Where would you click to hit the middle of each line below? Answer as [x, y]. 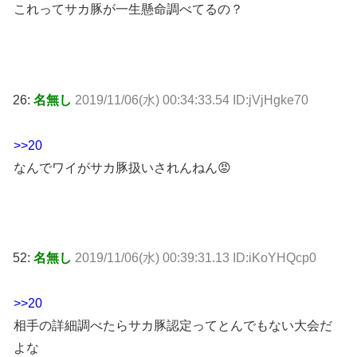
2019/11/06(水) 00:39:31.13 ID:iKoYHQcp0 [196, 258]
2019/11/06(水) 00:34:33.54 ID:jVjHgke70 [192, 100]
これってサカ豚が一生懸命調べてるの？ [128, 10]
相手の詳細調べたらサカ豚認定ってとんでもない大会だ [173, 325]
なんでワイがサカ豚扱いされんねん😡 [122, 167]
